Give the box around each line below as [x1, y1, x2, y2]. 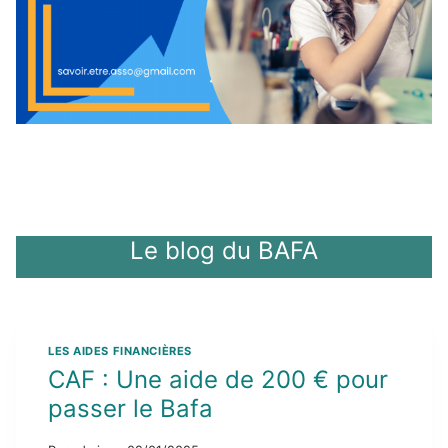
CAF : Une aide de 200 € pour [48, 365, 388, 395]
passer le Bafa [48, 394, 213, 424]
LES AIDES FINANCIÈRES [48, 343, 192, 358]
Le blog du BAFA [130, 235, 318, 265]
